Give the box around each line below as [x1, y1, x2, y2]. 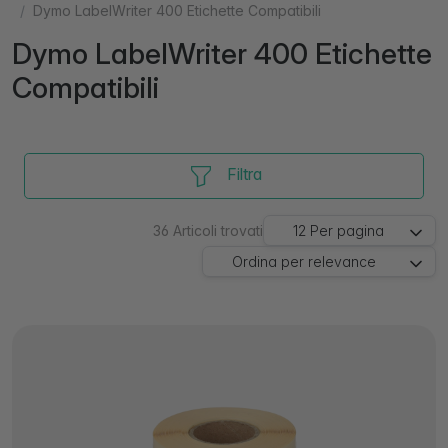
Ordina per [231, 253, 304, 270]
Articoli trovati [173, 222, 264, 239]
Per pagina [309, 222, 384, 239]
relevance [307, 253, 376, 270]
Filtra [226, 164, 262, 185]
